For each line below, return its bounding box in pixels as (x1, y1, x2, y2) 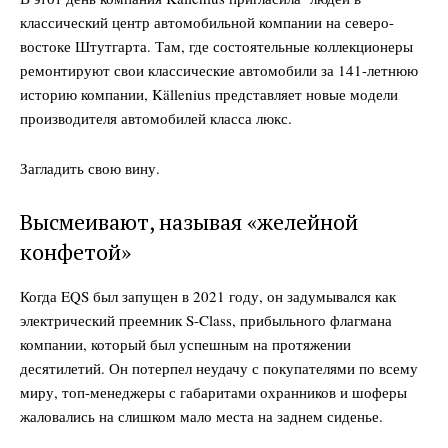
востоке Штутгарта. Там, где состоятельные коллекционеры (20, 35, 413, 56)
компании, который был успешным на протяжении (20, 333, 351, 354)
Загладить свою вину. (20, 157, 160, 178)
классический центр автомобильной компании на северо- (20, 11, 394, 32)
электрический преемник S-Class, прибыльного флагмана (20, 309, 392, 330)
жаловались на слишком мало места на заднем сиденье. (20, 405, 383, 426)
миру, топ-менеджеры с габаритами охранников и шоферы (20, 381, 407, 402)
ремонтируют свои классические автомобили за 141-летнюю (20, 59, 418, 80)
